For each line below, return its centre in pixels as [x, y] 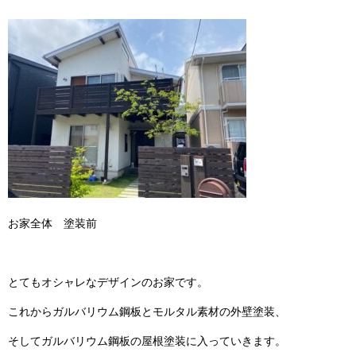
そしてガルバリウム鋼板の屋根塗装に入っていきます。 [147, 341]
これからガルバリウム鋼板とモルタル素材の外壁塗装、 [147, 311]
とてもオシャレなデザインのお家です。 [108, 282]
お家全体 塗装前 [52, 223]
